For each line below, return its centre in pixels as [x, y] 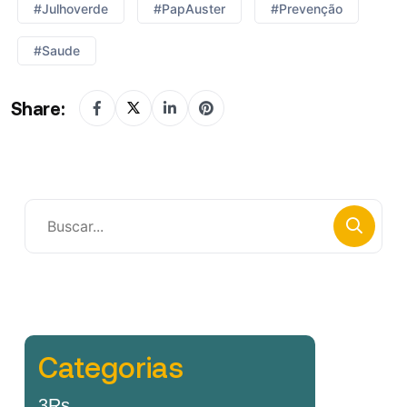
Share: [38, 108]
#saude [57, 50]
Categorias [111, 366]
